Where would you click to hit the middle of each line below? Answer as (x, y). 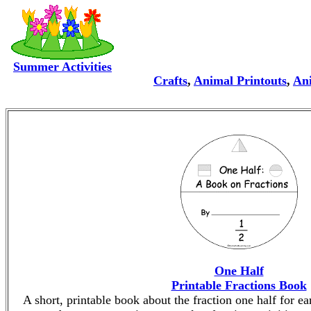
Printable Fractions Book (239, 285)
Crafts (170, 81)
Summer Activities (62, 67)
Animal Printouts (240, 81)
